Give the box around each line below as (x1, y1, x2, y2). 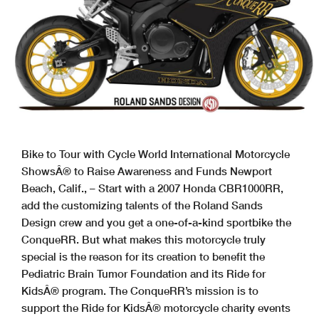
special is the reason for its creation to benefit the (21, 250, 265, 263)
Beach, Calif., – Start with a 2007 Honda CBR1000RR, (21, 182, 283, 195)
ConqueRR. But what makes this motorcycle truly (21, 233, 266, 246)
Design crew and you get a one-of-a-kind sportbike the (21, 216, 291, 229)
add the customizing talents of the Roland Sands (21, 199, 263, 212)
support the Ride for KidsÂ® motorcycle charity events (21, 301, 291, 315)
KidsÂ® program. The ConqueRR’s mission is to (21, 284, 258, 298)
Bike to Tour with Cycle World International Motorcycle (21, 147, 290, 161)
